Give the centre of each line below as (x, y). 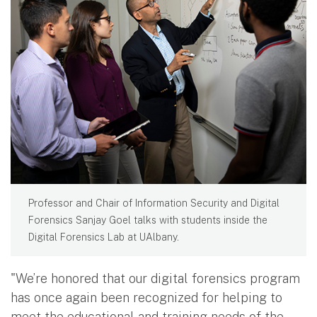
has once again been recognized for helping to (146, 298)
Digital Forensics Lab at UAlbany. (104, 237)
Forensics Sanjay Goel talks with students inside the (148, 220)
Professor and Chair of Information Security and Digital (154, 203)
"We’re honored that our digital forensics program (155, 279)
